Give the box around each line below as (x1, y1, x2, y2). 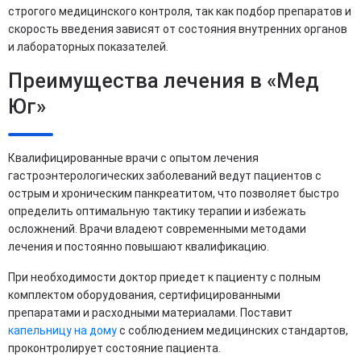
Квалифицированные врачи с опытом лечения (8, 151, 259, 164)
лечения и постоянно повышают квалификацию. (8, 239, 269, 253)
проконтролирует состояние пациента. (8, 341, 221, 355)
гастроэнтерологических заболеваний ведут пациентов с (8, 168, 322, 182)
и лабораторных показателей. (8, 39, 168, 53)
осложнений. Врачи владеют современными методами (8, 222, 306, 235)
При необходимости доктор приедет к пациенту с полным (8, 270, 321, 284)
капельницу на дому (8, 323, 117, 337)
